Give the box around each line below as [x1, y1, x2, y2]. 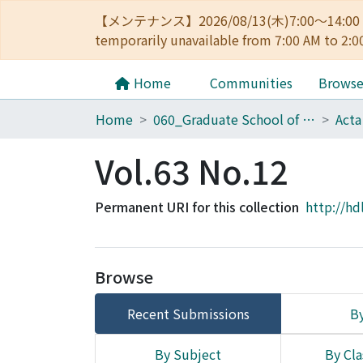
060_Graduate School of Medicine [302, 109, 315, 129]
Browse [95, 265, 153, 288]
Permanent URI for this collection [95, 197, 299, 216]
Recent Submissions [126, 304, 250, 323]
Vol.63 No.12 [95, 147, 288, 194]
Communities [210, 73, 293, 92]
